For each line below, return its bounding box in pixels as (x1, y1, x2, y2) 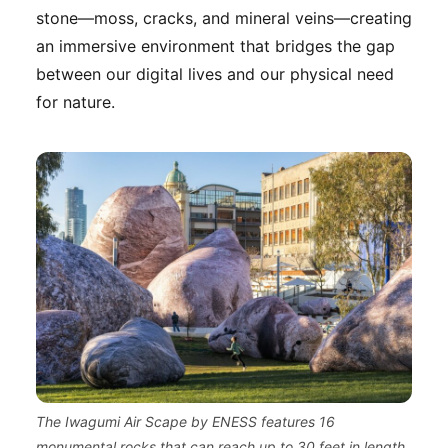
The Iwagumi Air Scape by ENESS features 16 (36, 412, 335, 430)
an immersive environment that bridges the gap (36, 36, 395, 57)
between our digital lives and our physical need (36, 64, 394, 85)
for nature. (36, 92, 115, 113)
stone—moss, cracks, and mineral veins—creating (36, 8, 412, 29)
